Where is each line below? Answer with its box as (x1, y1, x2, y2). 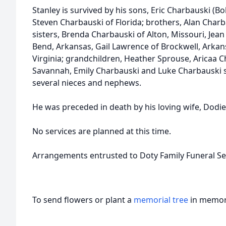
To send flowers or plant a (32, 194, 134, 205)
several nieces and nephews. (32, 77, 141, 88)
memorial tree (134, 194, 188, 205)
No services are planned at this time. (32, 126, 171, 137)
